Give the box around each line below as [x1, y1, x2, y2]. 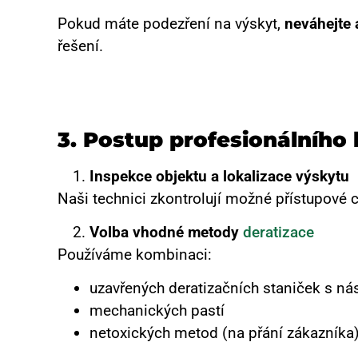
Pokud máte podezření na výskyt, [58, 14, 284, 33]
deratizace [243, 222, 314, 241]
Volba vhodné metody [89, 222, 243, 241]
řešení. [58, 36, 103, 55]
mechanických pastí [89, 301, 225, 320]
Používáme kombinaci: [58, 245, 212, 264]
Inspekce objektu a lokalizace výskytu [89, 166, 349, 185]
